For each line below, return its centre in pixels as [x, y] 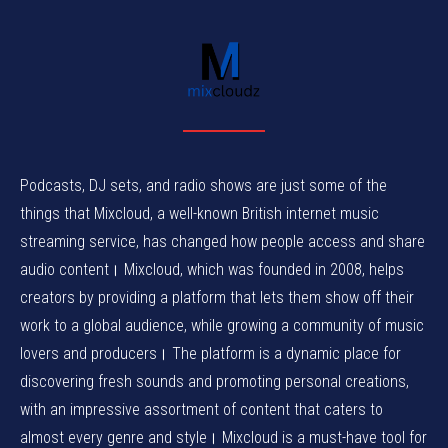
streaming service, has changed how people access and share [222, 242]
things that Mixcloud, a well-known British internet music [199, 214]
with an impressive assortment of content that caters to [201, 410]
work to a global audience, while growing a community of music [222, 326]
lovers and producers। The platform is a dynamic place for [210, 354]
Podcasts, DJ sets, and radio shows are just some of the [203, 186]
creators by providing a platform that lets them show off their [217, 298]
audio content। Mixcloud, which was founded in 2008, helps [212, 270]
